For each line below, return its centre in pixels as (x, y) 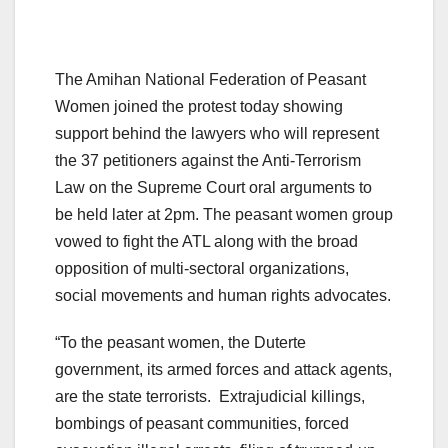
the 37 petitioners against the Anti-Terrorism (208, 161)
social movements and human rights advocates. (223, 296)
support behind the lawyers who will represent (217, 134)
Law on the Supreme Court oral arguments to (213, 188)
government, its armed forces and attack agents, (223, 370)
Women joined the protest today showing (199, 107)
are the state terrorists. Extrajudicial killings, (210, 397)
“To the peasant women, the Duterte (180, 343)
